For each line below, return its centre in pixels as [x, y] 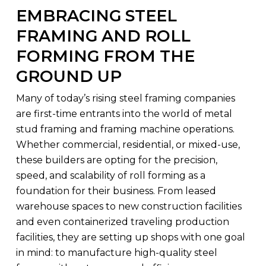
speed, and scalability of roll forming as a [110, 175]
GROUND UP [69, 76]
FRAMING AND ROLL [103, 36]
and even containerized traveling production [122, 222]
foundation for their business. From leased [116, 191]
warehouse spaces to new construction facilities [129, 206]
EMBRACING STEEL [96, 16]
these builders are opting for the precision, [116, 160]
